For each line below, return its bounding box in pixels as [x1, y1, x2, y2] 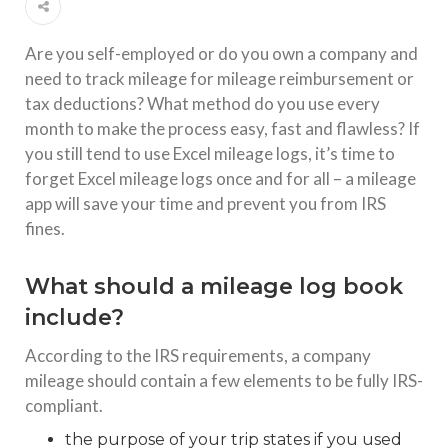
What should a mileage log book [25, 272, 403, 300]
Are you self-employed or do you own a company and [25, 42, 418, 64]
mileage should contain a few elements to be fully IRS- [25, 369, 423, 391]
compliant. [25, 394, 103, 416]
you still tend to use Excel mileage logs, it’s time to [25, 142, 395, 164]
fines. [25, 217, 65, 239]
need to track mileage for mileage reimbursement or [25, 67, 414, 89]
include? [25, 303, 124, 331]
